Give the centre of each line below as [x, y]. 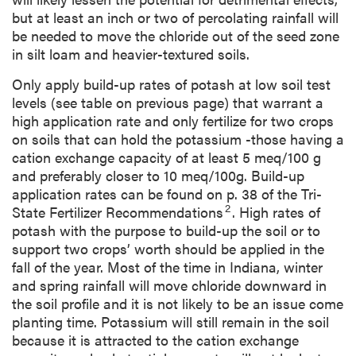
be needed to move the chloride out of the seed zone [176, 36]
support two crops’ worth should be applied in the [168, 249]
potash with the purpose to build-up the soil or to [166, 230]
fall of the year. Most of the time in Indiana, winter [167, 267]
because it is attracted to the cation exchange [155, 340]
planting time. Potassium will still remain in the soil [170, 322]
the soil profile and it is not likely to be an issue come [178, 304]
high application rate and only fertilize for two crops [173, 121]
